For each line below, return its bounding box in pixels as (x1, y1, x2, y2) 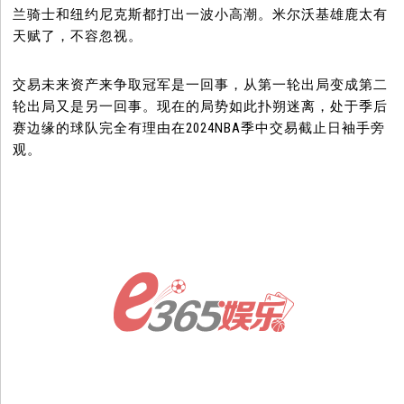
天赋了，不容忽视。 (13, 28, 143, 45)
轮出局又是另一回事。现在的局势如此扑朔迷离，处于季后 (13, 98, 389, 115)
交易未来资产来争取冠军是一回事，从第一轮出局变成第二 (13, 77, 389, 94)
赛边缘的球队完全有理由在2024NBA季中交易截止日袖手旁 (13, 120, 386, 137)
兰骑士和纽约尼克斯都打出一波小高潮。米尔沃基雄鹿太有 (13, 6, 389, 23)
